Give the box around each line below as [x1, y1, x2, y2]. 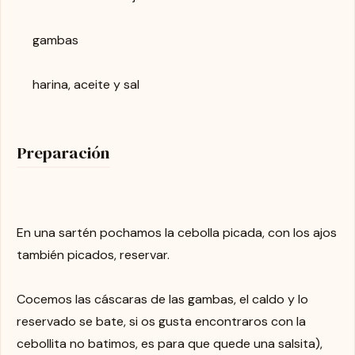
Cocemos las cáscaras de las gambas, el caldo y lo [17, 290, 308, 307]
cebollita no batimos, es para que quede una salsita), [17, 334, 323, 352]
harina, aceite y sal [32, 75, 139, 93]
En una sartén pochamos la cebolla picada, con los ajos [17, 223, 337, 241]
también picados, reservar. [17, 246, 170, 263]
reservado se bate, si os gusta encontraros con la [17, 312, 306, 330]
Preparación [17, 140, 110, 164]
